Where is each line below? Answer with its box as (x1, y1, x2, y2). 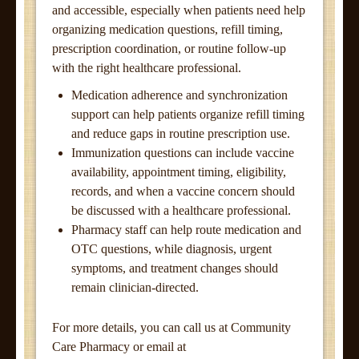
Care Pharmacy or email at (52, 340, 186, 353)
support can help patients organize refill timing (71, 107, 305, 121)
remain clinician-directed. (71, 280, 199, 294)
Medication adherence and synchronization (71, 88, 288, 102)
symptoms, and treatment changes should (71, 261, 278, 275)
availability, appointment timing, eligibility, (71, 165, 286, 179)
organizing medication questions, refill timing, (52, 22, 283, 36)
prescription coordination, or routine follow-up (52, 42, 286, 55)
